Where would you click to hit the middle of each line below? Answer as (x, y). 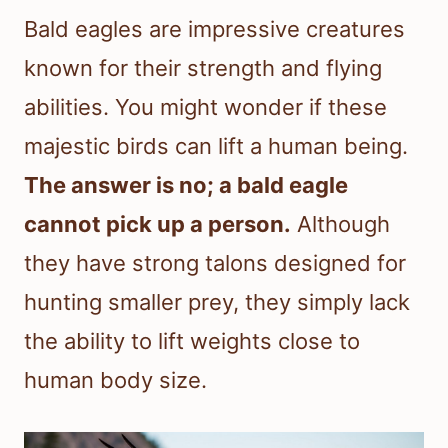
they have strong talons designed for (215, 263)
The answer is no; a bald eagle (186, 185)
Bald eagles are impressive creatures (214, 29)
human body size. (115, 380)
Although (340, 224)
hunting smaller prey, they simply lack (217, 302)
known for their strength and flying (203, 68)
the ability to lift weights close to (192, 341)
